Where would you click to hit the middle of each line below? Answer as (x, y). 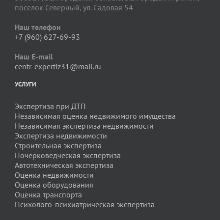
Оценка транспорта (48, 195)
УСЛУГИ (26, 84)
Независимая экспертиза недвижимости (84, 126)
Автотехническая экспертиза (64, 165)
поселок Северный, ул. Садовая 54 (74, 8)
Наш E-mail (34, 57)
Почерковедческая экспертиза (68, 155)
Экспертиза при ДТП (50, 106)
